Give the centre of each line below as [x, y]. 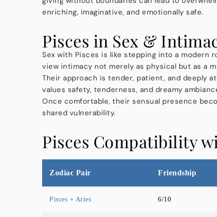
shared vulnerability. [79, 113]
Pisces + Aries [70, 199]
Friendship [177, 172]
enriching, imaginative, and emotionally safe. [123, 12]
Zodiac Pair [70, 172]
